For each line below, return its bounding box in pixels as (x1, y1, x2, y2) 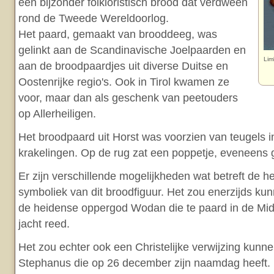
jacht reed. (18, 218, 70, 230)
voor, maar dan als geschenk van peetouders (18, 92, 238, 104)
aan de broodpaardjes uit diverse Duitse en (18, 60, 228, 72)
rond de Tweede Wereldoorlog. (18, 12, 169, 24)
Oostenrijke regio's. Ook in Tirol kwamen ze (18, 76, 229, 88)
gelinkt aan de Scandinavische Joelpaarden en (18, 44, 246, 56)
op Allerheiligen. (18, 108, 96, 120)
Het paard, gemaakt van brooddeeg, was (18, 28, 217, 40)
